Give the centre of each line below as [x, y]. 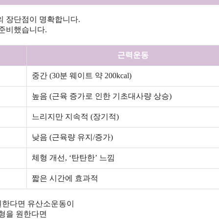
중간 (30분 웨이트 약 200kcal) [82, 76]
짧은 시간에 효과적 [65, 178]
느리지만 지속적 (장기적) [75, 117]
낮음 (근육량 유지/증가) [72, 137]
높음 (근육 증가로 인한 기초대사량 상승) [102, 96]
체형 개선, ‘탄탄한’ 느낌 [73, 158]
